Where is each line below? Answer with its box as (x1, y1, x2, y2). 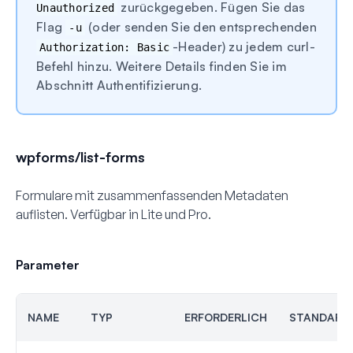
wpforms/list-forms (16, 147, 145, 165)
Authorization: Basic (39, 40, 169, 54)
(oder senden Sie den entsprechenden (84, 18, 317, 35)
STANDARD (289, 310, 350, 324)
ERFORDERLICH (184, 310, 267, 324)
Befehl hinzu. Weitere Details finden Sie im (36, 58, 287, 74)
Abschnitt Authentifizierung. (36, 76, 202, 93)
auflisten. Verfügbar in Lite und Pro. (16, 206, 211, 222)
